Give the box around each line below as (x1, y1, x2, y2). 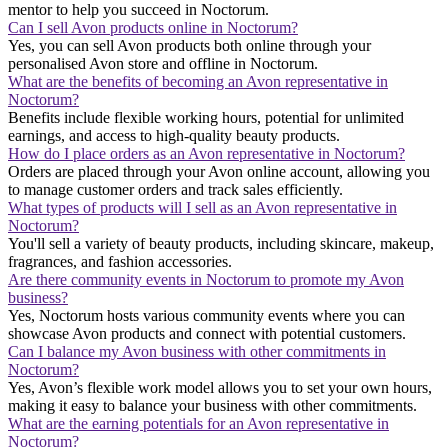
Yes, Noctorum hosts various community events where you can (8, 306, 405, 324)
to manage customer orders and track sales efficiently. (8, 180, 343, 198)
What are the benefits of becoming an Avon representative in (8, 72, 388, 90)
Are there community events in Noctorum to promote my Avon (8, 270, 404, 288)
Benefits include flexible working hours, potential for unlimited (8, 108, 404, 126)
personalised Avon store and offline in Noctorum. (8, 54, 318, 72)
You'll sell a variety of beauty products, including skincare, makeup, (8, 234, 434, 252)
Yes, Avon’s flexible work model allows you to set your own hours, (8, 378, 432, 396)
